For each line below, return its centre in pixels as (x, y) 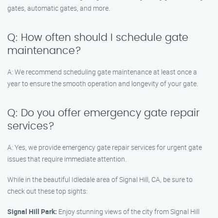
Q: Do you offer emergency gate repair (103, 113)
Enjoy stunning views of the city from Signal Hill (128, 211)
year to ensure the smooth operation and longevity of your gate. (103, 83)
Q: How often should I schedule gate (98, 38)
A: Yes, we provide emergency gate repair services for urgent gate (105, 147)
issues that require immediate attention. (67, 159)
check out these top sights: (47, 191)
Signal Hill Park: (32, 211)
